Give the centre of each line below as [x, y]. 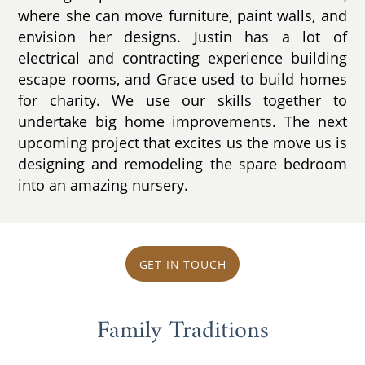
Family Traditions [182, 332]
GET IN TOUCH [182, 264]
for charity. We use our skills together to [182, 100]
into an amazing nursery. [103, 185]
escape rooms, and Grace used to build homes [182, 79]
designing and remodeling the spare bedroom [182, 163]
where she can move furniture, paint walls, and [182, 15]
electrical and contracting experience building [182, 57]
